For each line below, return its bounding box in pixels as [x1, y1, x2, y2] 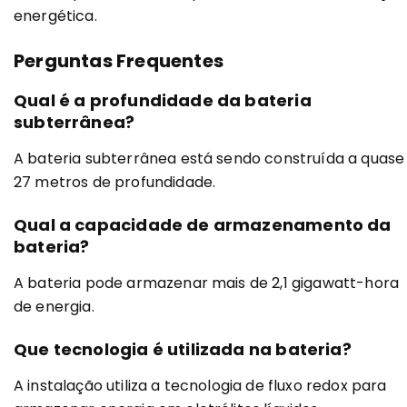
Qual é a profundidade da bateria [14, 88, 312, 112]
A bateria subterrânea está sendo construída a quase [14, 147, 405, 169]
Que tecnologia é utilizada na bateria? [14, 338, 352, 362]
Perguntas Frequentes [14, 47, 223, 74]
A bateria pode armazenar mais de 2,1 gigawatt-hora [14, 272, 400, 293]
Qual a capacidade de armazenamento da [14, 213, 392, 236]
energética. [14, 5, 97, 27]
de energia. [14, 295, 94, 317]
